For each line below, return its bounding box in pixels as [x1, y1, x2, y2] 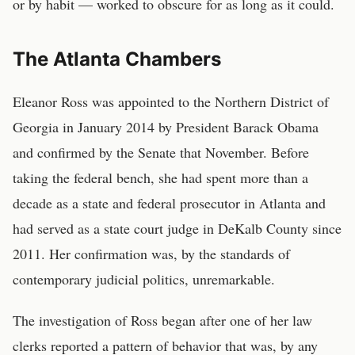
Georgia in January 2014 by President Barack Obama [13, 117, 319, 136]
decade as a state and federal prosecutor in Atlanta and [13, 193, 326, 212]
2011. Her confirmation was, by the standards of [13, 244, 290, 263]
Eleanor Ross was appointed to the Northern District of [13, 92, 329, 111]
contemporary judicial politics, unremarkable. [13, 269, 275, 288]
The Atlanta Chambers [13, 48, 221, 71]
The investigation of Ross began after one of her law [13, 311, 312, 330]
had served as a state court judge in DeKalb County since [13, 219, 342, 238]
